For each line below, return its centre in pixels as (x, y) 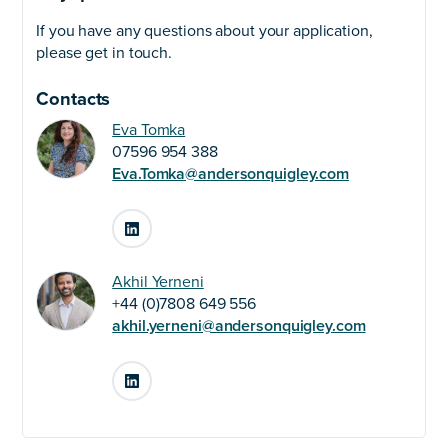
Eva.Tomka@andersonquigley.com (230, 173)
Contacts (73, 99)
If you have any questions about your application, (204, 31)
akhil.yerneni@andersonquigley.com (239, 326)
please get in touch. (104, 53)
